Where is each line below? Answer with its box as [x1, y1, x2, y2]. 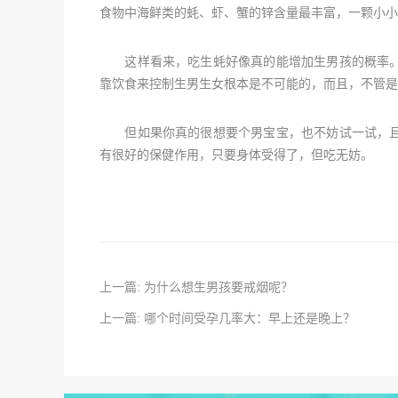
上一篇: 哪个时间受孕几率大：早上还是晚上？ [99, 311, 355, 325]
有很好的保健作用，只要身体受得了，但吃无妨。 [99, 147, 373, 162]
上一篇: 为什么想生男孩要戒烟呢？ [99, 280, 293, 294]
